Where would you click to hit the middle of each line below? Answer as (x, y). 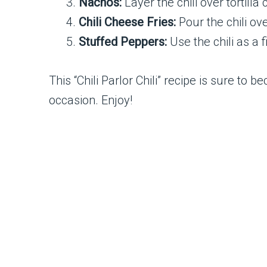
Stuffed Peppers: (123, 42)
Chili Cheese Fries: (127, 22)
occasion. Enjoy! (91, 100)
